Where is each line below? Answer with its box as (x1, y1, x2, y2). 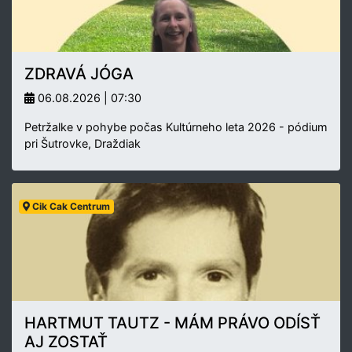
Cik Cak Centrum (29, 200, 110, 212)
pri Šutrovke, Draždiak (24, 136, 141, 150)
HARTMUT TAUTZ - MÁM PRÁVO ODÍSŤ (24, 313, 321, 332)
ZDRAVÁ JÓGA (24, 64, 134, 83)
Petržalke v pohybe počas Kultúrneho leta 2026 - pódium (24, 119, 328, 134)
